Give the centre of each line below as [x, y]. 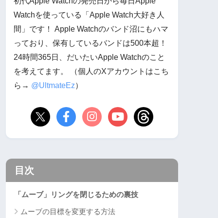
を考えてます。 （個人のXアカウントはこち [91, 72]
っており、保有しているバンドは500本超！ [90, 43]
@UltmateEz [53, 86]
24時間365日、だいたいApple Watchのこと [89, 57]
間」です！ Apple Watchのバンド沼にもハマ [91, 29]
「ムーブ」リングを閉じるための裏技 [76, 195]
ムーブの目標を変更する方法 [68, 212]
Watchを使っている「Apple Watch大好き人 [89, 15]
